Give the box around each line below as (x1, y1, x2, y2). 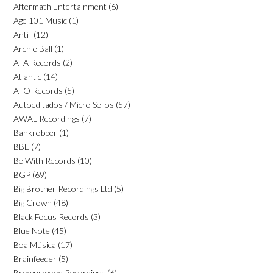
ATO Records (13, 85, 63, 96)
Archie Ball (13, 43, 52, 54)
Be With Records (13, 155, 76, 166)
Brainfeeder (13, 253, 57, 264)
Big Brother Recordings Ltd (13, 183, 112, 194)
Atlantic (13, 71, 41, 82)
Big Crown (13, 197, 52, 208)
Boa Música (13, 239, 56, 250)
